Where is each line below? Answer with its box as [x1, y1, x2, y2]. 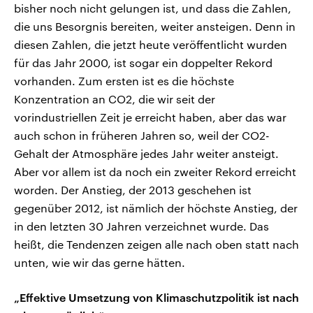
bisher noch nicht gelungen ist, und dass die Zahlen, [14, 1, 291, 15]
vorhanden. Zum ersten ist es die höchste [14, 74, 234, 88]
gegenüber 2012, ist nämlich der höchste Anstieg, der [14, 201, 298, 215]
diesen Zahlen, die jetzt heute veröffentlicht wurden [14, 38, 287, 52]
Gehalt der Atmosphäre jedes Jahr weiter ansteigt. [14, 147, 279, 161]
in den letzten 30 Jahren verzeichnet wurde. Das [14, 219, 269, 233]
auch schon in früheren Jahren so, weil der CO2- [14, 129, 270, 143]
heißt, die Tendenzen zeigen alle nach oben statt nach [14, 238, 299, 252]
